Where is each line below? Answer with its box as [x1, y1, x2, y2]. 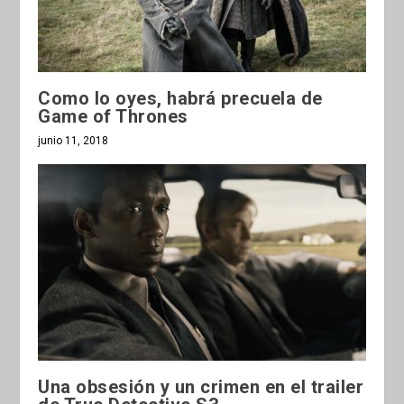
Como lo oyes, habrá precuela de [38, 87, 323, 109]
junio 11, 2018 [38, 133, 109, 147]
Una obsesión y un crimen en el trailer [38, 375, 364, 398]
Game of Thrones [38, 105, 188, 127]
